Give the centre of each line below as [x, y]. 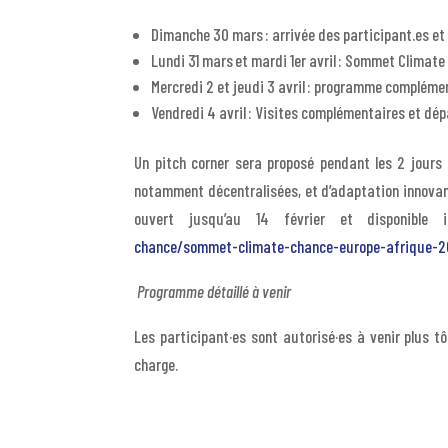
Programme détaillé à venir [214, 291]
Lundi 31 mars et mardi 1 [223, 60]
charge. [156, 364]
